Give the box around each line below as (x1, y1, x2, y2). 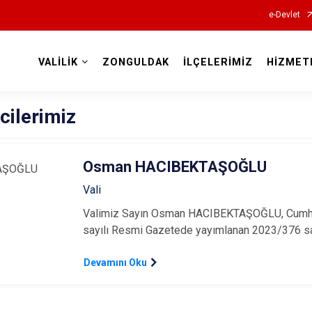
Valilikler (127, 69, 185, 86)
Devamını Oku (84, 256, 148, 268)
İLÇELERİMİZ (182, 56, 253, 68)
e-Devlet (268, 10, 300, 19)
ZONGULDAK (102, 56, 169, 68)
